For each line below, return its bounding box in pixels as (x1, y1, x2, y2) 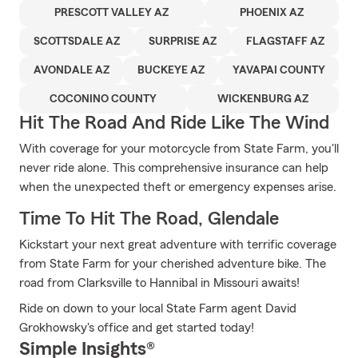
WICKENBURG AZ (217, 93, 308, 105)
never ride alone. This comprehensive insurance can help (19, 161, 328, 174)
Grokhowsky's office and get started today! (19, 321, 254, 334)
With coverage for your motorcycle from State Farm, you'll (19, 142, 339, 155)
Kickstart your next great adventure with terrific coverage (19, 238, 336, 251)
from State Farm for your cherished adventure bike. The (19, 257, 326, 270)
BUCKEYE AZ (137, 65, 205, 76)
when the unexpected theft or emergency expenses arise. (19, 181, 336, 193)
